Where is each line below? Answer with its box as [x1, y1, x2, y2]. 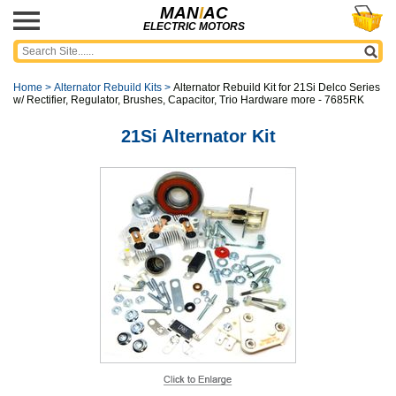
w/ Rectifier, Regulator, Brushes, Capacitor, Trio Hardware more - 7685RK [13, 94, 364, 106]
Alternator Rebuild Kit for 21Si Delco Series [173, 81, 380, 94]
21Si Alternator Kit [120, 126, 276, 146]
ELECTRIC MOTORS [142, 20, 245, 33]
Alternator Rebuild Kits [54, 81, 162, 94]
